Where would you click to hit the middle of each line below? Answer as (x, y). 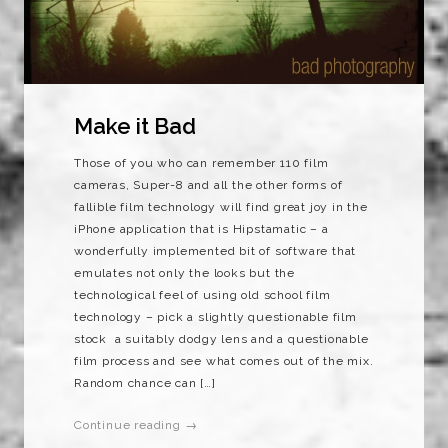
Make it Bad (135, 126)
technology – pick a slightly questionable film (215, 317)
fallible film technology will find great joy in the (221, 207)
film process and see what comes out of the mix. (224, 361)
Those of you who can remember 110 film (201, 163)
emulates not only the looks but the (185, 273)
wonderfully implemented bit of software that (215, 251)
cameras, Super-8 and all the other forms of (208, 185)
